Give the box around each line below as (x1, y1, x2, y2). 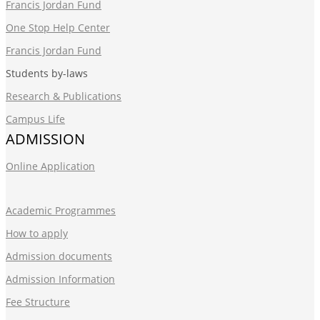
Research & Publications (6, 89, 121, 103)
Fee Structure (6, 294, 70, 309)
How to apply (6, 226, 68, 240)
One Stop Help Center (6, 20, 110, 34)
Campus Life (6, 111, 65, 126)
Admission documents (6, 249, 112, 263)
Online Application (6, 159, 95, 173)
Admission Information (6, 271, 115, 286)
